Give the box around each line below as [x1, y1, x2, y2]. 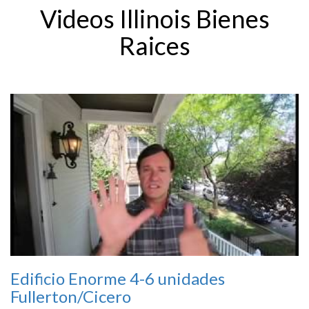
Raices [119, 30, 190, 61]
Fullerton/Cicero [10, 286, 131, 307]
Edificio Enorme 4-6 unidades [10, 268, 225, 289]
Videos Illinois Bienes [39, 3, 270, 34]
